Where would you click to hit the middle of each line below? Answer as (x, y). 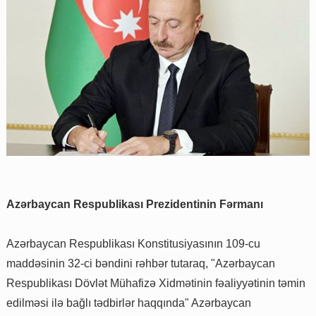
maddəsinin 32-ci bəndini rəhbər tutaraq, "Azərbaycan (141, 264)
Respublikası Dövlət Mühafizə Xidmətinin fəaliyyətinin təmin (156, 284)
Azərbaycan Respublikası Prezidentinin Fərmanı (135, 205)
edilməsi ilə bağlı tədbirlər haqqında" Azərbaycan (129, 303)
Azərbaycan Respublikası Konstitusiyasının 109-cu (133, 244)
